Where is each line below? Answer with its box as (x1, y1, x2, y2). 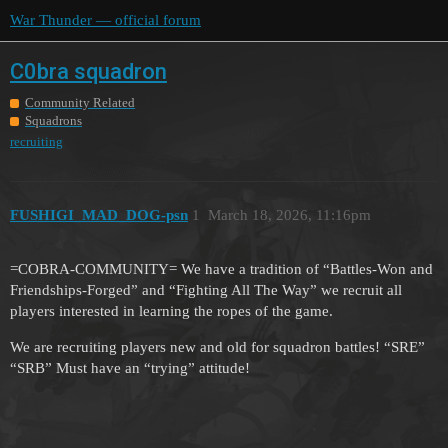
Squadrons (25, 113, 82, 129)
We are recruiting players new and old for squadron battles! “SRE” (10, 339, 425, 356)
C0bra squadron (10, 58, 167, 84)
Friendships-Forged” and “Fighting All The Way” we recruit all (10, 282, 402, 299)
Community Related (25, 95, 135, 111)
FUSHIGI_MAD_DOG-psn (10, 206, 188, 223)
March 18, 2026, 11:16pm (207, 206, 371, 223)
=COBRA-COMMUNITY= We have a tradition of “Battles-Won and (10, 261, 433, 278)
